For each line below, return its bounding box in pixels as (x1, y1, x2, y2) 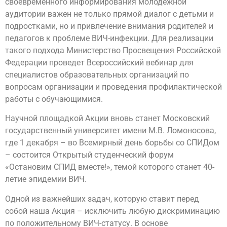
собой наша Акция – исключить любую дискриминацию (5, 206, 220, 216)
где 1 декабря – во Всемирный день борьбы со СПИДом (5, 138, 219, 148)
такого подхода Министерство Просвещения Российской (5, 45, 221, 55)
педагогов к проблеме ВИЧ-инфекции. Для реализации (5, 33, 213, 43)
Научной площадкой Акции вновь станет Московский (5, 113, 210, 124)
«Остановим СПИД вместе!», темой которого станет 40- (5, 162, 214, 172)
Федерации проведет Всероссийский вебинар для (5, 57, 194, 67)
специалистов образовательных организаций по (5, 69, 189, 80)
